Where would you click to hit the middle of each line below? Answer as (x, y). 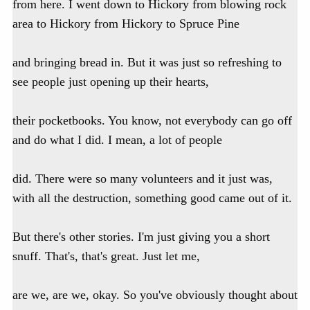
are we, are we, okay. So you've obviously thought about (155, 295)
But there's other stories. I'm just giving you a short (141, 237)
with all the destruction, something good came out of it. (152, 198)
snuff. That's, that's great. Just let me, (106, 256)
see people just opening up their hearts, (111, 82)
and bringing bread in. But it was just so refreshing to (147, 63)
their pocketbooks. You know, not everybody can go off (152, 121)
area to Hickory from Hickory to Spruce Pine (126, 24)
